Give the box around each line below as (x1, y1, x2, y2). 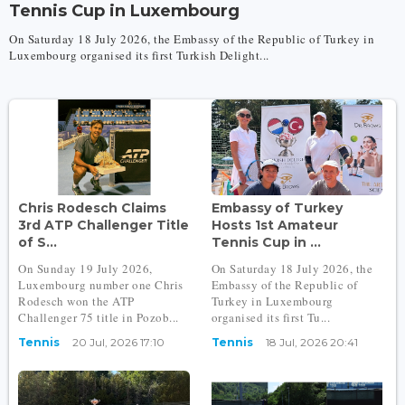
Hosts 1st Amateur (211, 217, 338, 234)
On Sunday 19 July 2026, (18, 260, 153, 278)
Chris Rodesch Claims (18, 200, 166, 217)
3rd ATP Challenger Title (18, 217, 189, 234)
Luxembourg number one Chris (18, 277, 184, 294)
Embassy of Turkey (211, 200, 343, 217)
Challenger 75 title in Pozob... (18, 309, 179, 326)
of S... (18, 234, 57, 251)
